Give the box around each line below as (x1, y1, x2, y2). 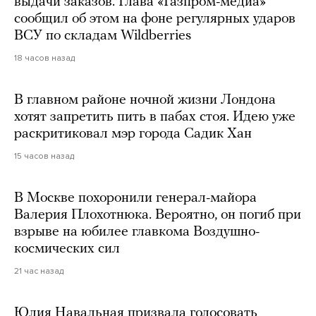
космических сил (14, 241, 120, 256)
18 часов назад (14, 52, 75, 63)
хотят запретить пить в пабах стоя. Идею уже (14, 109, 296, 124)
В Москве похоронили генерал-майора (14, 190, 257, 205)
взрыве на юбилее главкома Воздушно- (14, 224, 260, 239)
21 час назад (14, 265, 63, 276)
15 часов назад (14, 150, 74, 161)
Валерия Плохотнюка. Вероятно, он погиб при (14, 207, 301, 222)
